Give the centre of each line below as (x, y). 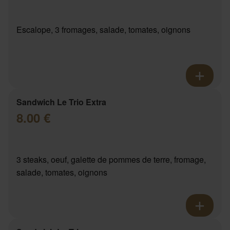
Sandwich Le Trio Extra (61, 102)
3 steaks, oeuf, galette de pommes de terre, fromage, (111, 160)
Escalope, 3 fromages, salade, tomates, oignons (103, 30)
